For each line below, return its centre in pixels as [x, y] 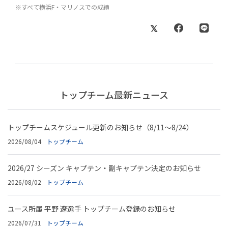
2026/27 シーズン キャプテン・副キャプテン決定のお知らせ [104, 168]
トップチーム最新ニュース [114, 94]
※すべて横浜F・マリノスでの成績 [62, 7]
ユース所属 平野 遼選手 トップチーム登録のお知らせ [92, 208]
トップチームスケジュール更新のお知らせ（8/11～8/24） [101, 127]
